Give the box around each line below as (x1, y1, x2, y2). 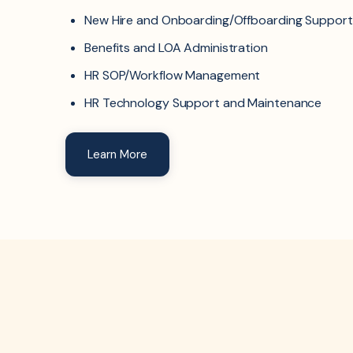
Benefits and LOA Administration (84, 39, 268, 56)
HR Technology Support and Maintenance (84, 94, 322, 111)
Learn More (87, 146, 147, 162)
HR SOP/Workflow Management (84, 66, 261, 84)
